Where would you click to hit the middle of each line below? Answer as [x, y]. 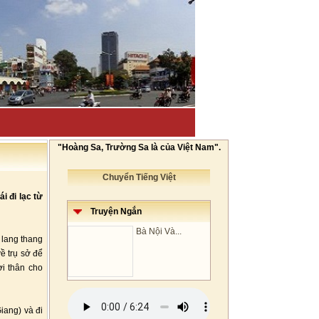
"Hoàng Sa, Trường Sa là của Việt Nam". [139, 147]
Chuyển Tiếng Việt [139, 177]
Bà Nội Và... [159, 231]
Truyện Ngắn [112, 211]
